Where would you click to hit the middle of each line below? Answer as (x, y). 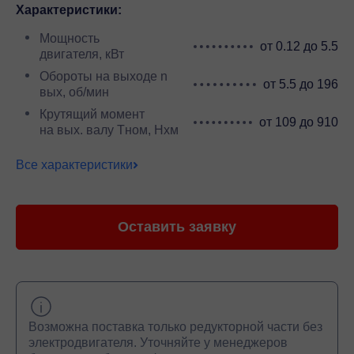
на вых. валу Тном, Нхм (109, 130)
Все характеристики (74, 164)
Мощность (70, 38)
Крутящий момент (92, 114)
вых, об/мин (74, 92)
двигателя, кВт (82, 54)
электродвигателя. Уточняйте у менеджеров (158, 342)
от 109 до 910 (299, 122)
